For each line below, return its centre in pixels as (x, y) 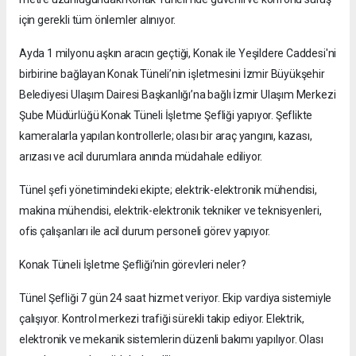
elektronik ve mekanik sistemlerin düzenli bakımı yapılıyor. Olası (171, 340)
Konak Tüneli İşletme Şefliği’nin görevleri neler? (133, 265)
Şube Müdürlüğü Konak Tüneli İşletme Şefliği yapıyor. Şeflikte (166, 116)
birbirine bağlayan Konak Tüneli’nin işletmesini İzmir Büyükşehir (172, 74)
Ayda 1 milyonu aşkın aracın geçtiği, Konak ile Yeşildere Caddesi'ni (178, 54)
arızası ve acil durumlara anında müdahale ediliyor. (141, 157)
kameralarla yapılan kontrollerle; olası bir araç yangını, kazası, (166, 136)
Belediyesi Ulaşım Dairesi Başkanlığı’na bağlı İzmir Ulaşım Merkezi (178, 95)
